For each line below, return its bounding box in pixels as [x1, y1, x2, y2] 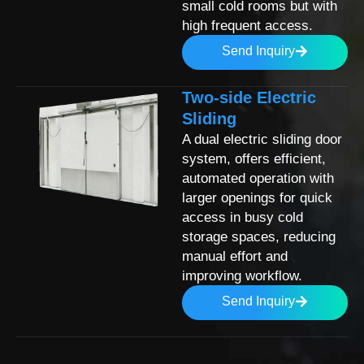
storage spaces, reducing [182, 228, 336, 244]
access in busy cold [182, 209, 303, 224]
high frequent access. [182, 17, 313, 32]
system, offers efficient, [182, 150, 326, 166]
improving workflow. [182, 267, 302, 283]
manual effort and [182, 248, 288, 263]
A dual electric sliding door [182, 131, 342, 146]
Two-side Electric [182, 88, 316, 106]
